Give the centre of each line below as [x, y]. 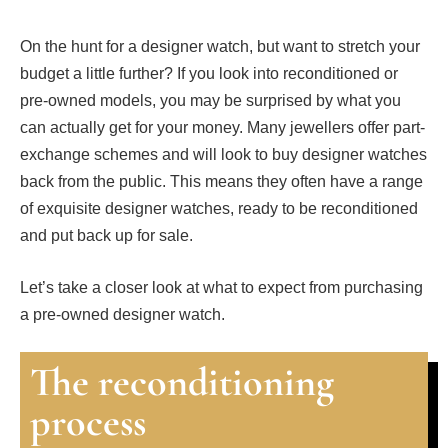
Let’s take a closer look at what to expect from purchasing [221, 287]
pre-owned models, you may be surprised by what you [210, 100]
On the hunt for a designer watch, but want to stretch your [220, 46]
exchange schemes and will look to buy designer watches [223, 154]
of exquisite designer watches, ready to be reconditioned [219, 208]
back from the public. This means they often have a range [221, 181]
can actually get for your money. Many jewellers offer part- [222, 127]
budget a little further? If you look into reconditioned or [209, 73]
